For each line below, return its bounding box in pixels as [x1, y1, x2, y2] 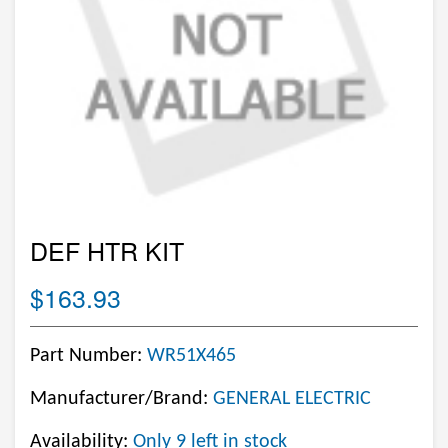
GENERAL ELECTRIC [213, 389, 371, 409]
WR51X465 [147, 346, 236, 366]
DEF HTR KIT [30, 232, 184, 268]
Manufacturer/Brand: [30, 389, 213, 409]
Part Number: [30, 346, 147, 366]
